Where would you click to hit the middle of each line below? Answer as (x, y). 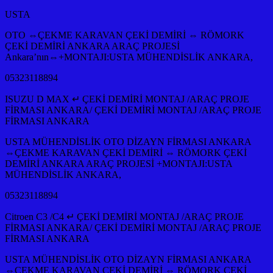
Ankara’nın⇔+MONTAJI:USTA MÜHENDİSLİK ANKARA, (129, 57)
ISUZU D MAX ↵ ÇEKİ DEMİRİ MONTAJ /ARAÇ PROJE (127, 99)
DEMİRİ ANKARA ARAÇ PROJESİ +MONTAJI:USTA (119, 163)
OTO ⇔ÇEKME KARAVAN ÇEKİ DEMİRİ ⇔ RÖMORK (125, 35)
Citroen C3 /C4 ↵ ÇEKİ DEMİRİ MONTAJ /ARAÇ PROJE (124, 216)
